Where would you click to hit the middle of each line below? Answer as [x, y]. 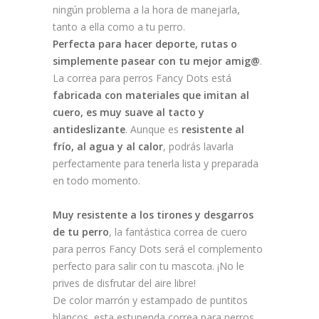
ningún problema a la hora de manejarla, [146, 10]
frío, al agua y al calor [108, 147]
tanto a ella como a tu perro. [119, 27]
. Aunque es [153, 130]
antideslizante [89, 130]
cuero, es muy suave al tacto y [129, 113]
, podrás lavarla [198, 147]
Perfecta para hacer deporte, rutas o [145, 44]
